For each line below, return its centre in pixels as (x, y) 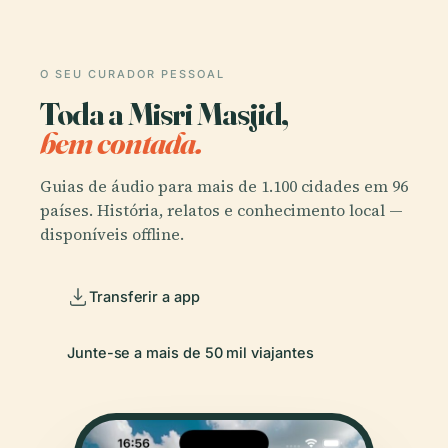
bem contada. (121, 142)
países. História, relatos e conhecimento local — (221, 210)
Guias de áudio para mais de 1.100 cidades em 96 (224, 186)
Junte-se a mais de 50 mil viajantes (190, 352)
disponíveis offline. (112, 234)
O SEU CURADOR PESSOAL (132, 73)
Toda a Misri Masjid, (164, 113)
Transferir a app (144, 296)
